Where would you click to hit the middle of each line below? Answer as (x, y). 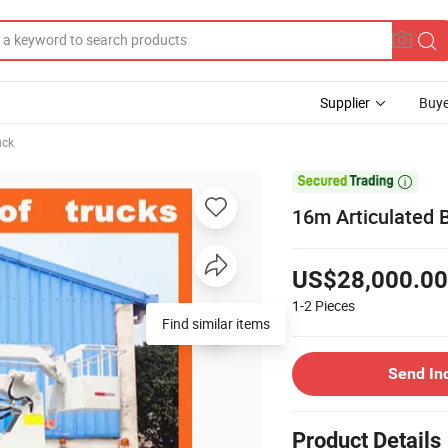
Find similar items (216, 323)
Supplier (345, 102)
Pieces (335, 305)
